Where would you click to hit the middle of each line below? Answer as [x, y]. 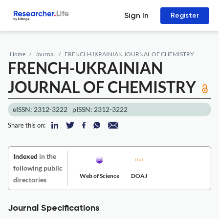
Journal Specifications [54, 208]
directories [30, 180]
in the [47, 156]
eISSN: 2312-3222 [40, 109]
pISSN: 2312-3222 [100, 109]
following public [38, 168]
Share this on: [27, 125]
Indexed [25, 156]
